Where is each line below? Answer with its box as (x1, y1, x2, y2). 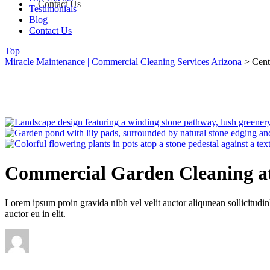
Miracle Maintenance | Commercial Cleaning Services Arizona (5, 56, 242, 67)
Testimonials (29, 3, 77, 14)
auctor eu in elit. (5, 208, 66, 219)
